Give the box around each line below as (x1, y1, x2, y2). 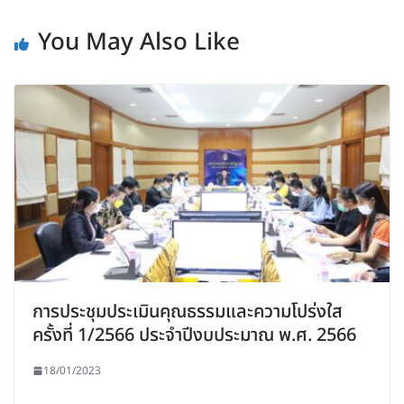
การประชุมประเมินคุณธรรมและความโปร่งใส (32, 298, 343, 326)
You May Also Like (38, 24, 240, 60)
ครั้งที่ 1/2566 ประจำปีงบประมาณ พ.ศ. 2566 (32, 321, 356, 349)
